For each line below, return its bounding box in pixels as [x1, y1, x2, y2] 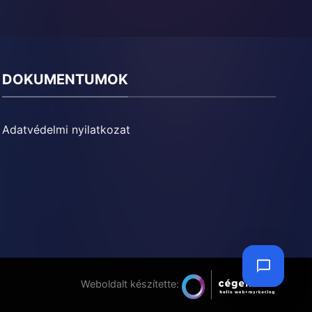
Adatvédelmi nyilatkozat [1, 122, 130, 136]
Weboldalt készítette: [81, 277, 182, 290]
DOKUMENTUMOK [1, 71, 128, 88]
